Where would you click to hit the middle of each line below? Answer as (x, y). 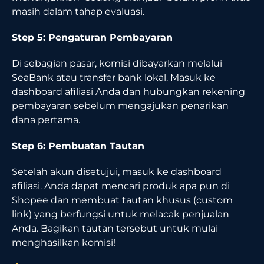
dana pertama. (46, 120)
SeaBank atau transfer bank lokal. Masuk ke (114, 77)
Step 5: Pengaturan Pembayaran (92, 37)
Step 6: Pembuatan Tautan (78, 146)
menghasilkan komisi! (64, 242)
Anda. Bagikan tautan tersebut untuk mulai (115, 228)
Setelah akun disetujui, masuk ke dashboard (117, 171)
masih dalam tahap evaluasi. (78, 11)
